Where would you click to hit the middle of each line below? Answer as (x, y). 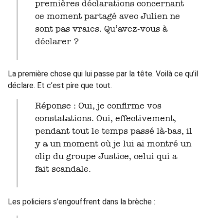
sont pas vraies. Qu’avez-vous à (101, 29)
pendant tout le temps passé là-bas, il (113, 131)
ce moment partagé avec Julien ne (107, 16)
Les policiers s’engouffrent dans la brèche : (82, 201)
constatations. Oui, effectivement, (105, 118)
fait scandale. (63, 169)
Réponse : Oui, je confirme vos (38, 106)
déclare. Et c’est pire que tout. (60, 86)
